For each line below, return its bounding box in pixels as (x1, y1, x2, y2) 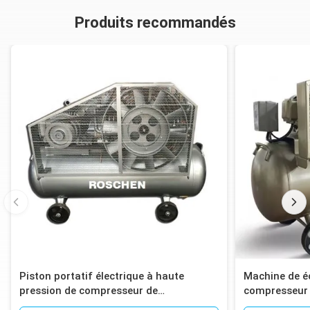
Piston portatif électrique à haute (19, 270, 184, 282)
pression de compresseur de (19, 284, 158, 297)
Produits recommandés (74, 14, 236, 31)
